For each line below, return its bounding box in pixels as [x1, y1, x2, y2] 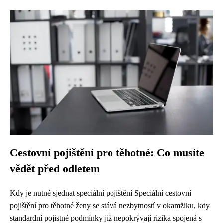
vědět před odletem [10, 163, 100, 175]
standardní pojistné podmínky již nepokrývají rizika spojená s [10, 214, 202, 222]
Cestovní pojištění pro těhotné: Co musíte [10, 147, 204, 159]
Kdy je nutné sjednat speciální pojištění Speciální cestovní [10, 189, 191, 197]
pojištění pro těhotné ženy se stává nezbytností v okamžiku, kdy [10, 201, 210, 210]
